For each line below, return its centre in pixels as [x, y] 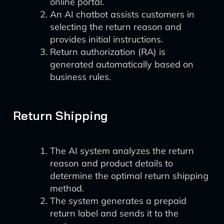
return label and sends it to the [114, 213]
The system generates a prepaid [118, 201]
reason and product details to [111, 163]
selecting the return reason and [116, 27]
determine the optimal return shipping [129, 176]
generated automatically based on [122, 64]
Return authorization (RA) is [108, 52]
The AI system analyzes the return [122, 151]
